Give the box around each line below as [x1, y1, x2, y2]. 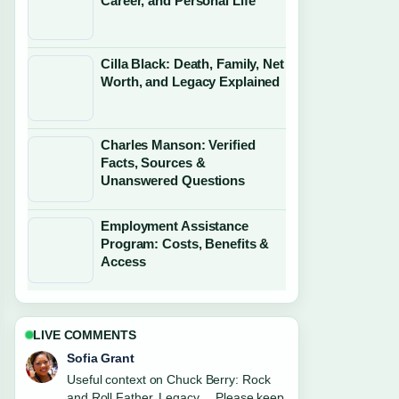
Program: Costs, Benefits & [101, 236, 270, 251]
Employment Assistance [101, 218, 248, 233]
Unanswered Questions [101, 173, 245, 188]
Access [101, 254, 146, 269]
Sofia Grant [67, 351, 134, 365]
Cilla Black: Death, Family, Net [101, 56, 284, 71]
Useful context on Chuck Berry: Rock [67, 372, 271, 387]
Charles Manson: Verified [101, 137, 256, 152]
